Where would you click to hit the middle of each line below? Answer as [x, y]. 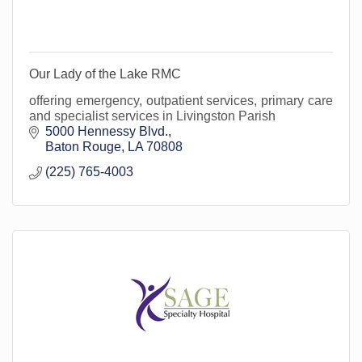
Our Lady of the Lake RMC [105, 74]
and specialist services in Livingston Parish [152, 116]
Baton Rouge [83, 147]
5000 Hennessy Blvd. [107, 132]
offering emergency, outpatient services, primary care [181, 101]
